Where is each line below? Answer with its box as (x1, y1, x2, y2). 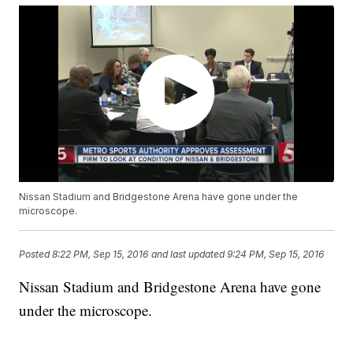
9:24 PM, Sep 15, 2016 (227, 247, 325, 260)
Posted (19, 247, 53, 260)
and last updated (151, 247, 225, 260)
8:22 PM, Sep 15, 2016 (52, 247, 149, 260)
